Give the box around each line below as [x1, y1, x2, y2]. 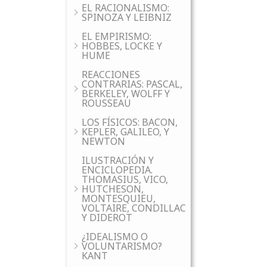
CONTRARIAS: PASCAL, [82, 77, 182, 91]
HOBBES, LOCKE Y [82, 39, 162, 52]
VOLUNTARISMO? [82, 240, 162, 253]
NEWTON [82, 135, 125, 148]
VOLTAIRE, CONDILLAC [82, 201, 186, 215]
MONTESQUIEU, [82, 192, 156, 205]
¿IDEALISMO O [82, 230, 148, 243]
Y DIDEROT [82, 211, 132, 224]
